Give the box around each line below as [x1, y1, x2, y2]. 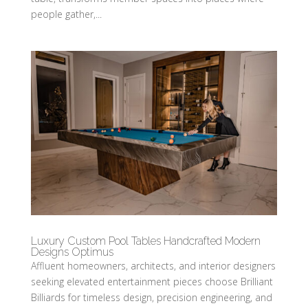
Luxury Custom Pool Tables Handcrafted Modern [30, 234, 261, 248]
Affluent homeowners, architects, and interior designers [30, 259, 276, 273]
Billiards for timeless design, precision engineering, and [30, 291, 272, 305]
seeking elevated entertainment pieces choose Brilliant [30, 275, 273, 289]
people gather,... [30, 8, 102, 21]
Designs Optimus [30, 245, 113, 259]
